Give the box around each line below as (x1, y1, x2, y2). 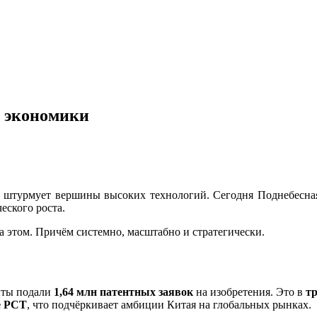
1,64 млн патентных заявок (54, 285, 193, 298)
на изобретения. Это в (193, 285, 306, 298)
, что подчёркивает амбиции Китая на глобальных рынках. (27, 298, 311, 311)
